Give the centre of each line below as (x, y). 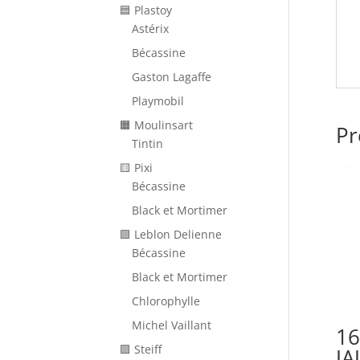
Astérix (151, 29)
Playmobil (158, 101)
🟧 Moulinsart (157, 125)
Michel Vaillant (172, 325)
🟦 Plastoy (146, 10)
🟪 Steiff (141, 349)
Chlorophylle (166, 301)
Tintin (148, 143)
